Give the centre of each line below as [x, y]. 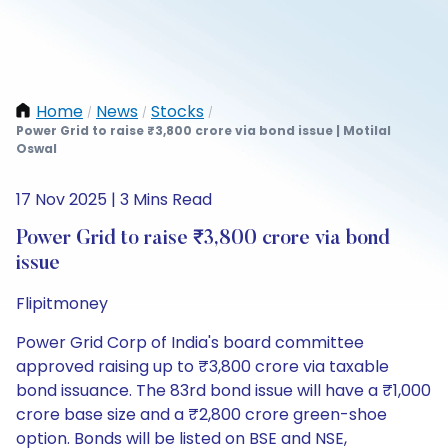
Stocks [177, 111]
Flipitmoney [62, 303]
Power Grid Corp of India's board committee [190, 342]
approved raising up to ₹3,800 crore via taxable [202, 366]
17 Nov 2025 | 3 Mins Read [114, 199]
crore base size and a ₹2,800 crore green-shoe [201, 414]
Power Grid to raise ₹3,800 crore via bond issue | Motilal [203, 130]
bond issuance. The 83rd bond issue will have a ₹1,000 [223, 390]
